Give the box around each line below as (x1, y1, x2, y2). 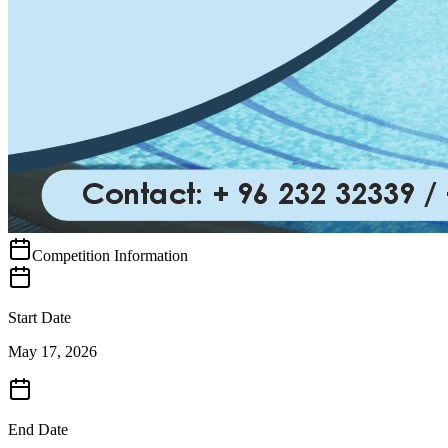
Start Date (8, 308, 71, 326)
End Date (8, 420, 68, 438)
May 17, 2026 (8, 342, 97, 360)
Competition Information (32, 246, 188, 264)
